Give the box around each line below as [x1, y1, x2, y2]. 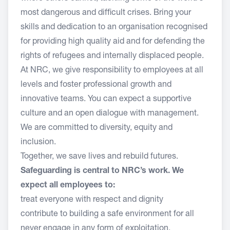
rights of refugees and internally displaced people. [21, 52, 206, 61]
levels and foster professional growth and [21, 81, 171, 89]
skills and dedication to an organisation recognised [21, 24, 207, 32]
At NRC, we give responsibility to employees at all [21, 67, 203, 75]
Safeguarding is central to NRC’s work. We [21, 167, 184, 176]
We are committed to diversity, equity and [21, 124, 172, 132]
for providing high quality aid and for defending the [21, 38, 205, 46]
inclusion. [21, 139, 58, 147]
